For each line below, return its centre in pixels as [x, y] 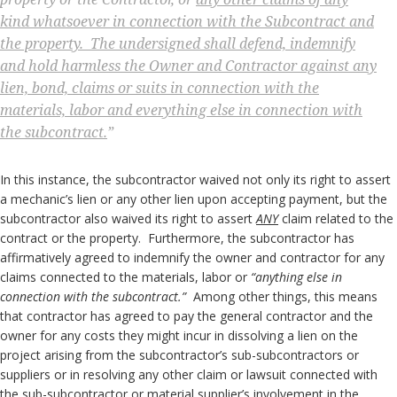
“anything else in [296, 277]
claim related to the [336, 218]
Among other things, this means [282, 296]
